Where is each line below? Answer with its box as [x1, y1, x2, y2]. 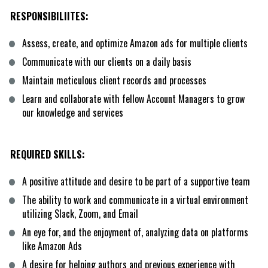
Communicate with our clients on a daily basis [22, 54, 191, 69]
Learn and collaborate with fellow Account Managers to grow [22, 91, 245, 106]
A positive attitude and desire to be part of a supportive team [22, 173, 250, 188]
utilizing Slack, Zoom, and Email [22, 206, 138, 221]
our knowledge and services [22, 105, 123, 120]
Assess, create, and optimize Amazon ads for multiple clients [22, 35, 248, 50]
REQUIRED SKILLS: [10, 147, 85, 162]
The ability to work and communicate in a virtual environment [22, 192, 248, 207]
